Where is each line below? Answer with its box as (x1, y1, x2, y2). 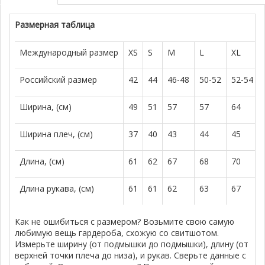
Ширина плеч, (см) (20, 128, 93, 140)
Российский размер (20, 74, 98, 86)
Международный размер (20, 47, 119, 59)
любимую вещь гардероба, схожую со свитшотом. (15, 227, 219, 239)
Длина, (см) (20, 156, 65, 167)
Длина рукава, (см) (20, 183, 95, 195)
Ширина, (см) (20, 101, 72, 113)
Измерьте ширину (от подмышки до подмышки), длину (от (15, 238, 249, 250)
